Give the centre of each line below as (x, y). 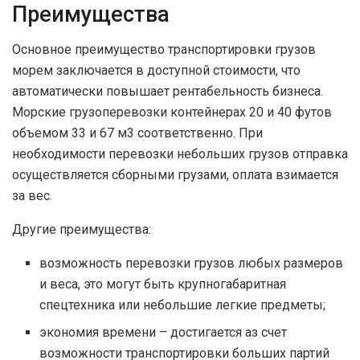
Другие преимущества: (82, 230)
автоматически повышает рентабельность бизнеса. (168, 92)
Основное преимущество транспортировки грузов (164, 50)
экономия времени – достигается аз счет (164, 333)
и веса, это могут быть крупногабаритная (163, 284)
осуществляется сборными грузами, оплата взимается (175, 175)
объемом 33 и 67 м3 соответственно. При (137, 133)
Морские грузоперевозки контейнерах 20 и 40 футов (172, 112)
